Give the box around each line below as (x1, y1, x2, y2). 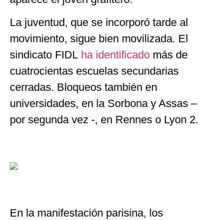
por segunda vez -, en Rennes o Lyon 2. (10, 113, 198, 126)
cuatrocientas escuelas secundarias (10, 65, 179, 78)
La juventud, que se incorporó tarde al (10, 16, 188, 29)
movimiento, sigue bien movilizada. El (10, 32, 188, 45)
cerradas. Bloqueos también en (10, 81, 157, 94)
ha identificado (81, 49, 153, 61)
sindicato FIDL (10, 49, 81, 61)
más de (153, 49, 188, 61)
